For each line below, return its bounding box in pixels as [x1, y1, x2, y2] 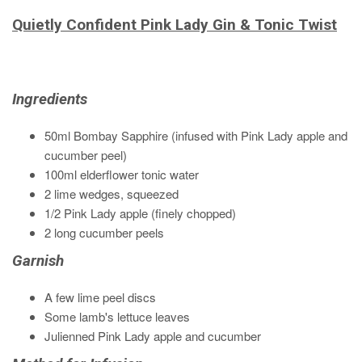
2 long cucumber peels [44, 224, 164, 242]
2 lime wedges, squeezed [44, 185, 179, 203]
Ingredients [12, 90, 87, 109]
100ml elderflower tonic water [44, 166, 199, 183]
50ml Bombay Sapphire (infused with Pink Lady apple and [44, 127, 347, 145]
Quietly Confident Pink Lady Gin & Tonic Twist [12, 15, 337, 35]
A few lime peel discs [44, 288, 156, 306]
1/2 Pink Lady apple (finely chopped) [44, 204, 236, 222]
